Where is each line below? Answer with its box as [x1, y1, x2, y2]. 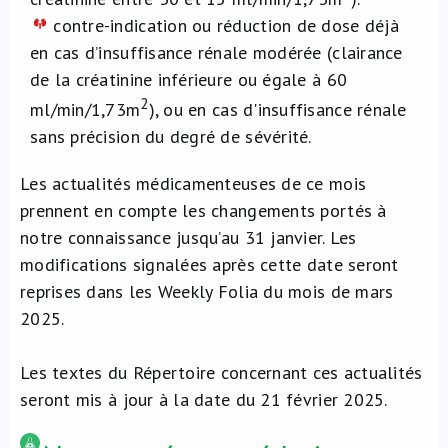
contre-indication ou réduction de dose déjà [48, 14, 399, 37]
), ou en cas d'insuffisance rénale [148, 98, 407, 121]
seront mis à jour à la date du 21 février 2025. [20, 388, 388, 411]
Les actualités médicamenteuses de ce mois [20, 172, 367, 195]
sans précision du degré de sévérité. [30, 125, 312, 148]
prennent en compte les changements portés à [20, 199, 387, 222]
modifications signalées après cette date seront [20, 253, 399, 276]
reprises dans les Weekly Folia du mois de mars [20, 280, 394, 303]
